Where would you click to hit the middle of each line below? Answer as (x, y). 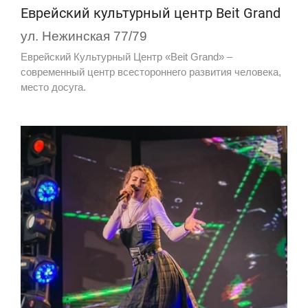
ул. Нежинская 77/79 (84, 36)
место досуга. (53, 87)
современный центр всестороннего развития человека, (151, 72)
